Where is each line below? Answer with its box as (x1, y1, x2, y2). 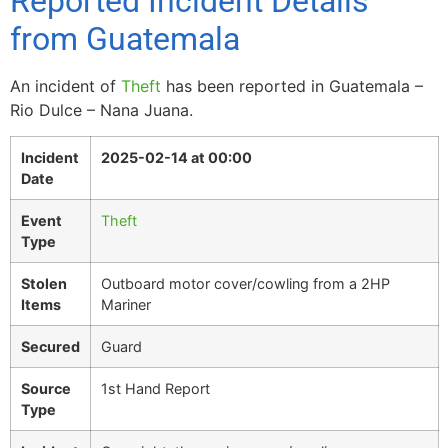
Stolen (21, 275, 67, 293)
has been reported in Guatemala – (161, 76, 423, 96)
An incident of (10, 76, 121, 96)
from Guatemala (10, 20, 240, 58)
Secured (21, 338, 80, 356)
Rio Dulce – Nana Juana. (10, 100, 193, 120)
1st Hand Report (101, 380, 210, 398)
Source (21, 380, 71, 398)
